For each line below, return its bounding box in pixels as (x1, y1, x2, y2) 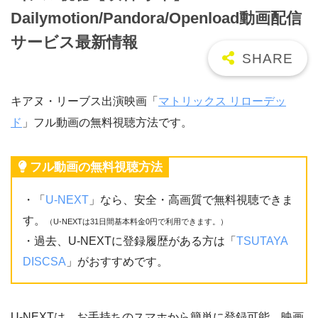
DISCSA (23, 256, 66, 268)
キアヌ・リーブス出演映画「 (11, 95, 158, 108)
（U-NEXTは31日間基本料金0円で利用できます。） (45, 217, 228, 226)
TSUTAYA (236, 235, 287, 248)
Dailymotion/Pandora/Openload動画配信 (11, 9, 302, 27)
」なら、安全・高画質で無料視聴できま (89, 194, 293, 207)
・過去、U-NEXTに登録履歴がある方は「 (23, 235, 236, 248)
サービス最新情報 (11, 33, 138, 51)
